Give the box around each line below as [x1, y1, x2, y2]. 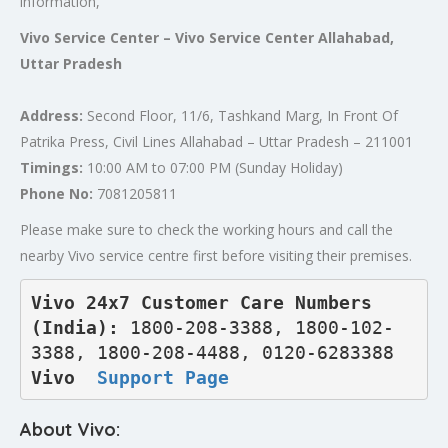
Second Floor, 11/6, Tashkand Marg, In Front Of [83, 106, 398, 125]
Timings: [20, 158, 83, 177]
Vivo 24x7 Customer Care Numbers [30, 291, 372, 313]
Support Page [96, 366, 229, 388]
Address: [20, 106, 83, 125]
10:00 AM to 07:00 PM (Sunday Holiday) [83, 158, 343, 177]
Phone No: [20, 184, 93, 203]
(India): [30, 316, 130, 338]
